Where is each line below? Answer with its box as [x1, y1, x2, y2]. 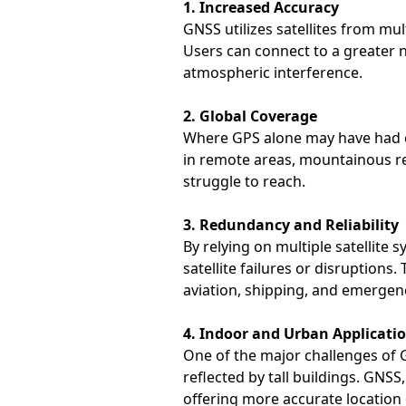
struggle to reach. [182, 171, 305, 191]
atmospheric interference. [182, 63, 362, 82]
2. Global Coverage [182, 106, 317, 126]
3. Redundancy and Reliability [182, 215, 399, 235]
